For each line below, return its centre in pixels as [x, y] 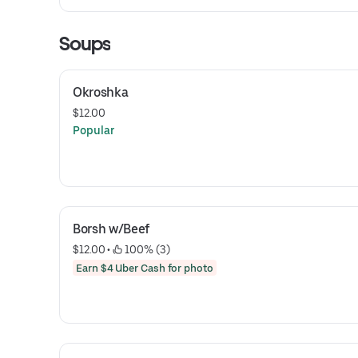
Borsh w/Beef [111, 229]
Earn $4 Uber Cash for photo [145, 268]
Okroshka [101, 92]
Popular [94, 130]
